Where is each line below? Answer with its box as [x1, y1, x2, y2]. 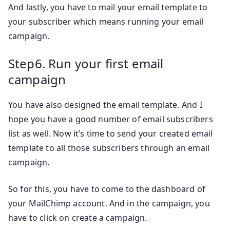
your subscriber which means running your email [8, 16, 204, 28]
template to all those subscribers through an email [8, 142, 210, 154]
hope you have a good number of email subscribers [8, 113, 213, 125]
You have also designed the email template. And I [8, 99, 202, 111]
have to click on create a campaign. [8, 212, 147, 224]
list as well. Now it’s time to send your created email [8, 128, 213, 140]
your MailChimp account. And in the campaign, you [8, 198, 210, 209]
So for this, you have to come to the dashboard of [8, 183, 205, 195]
